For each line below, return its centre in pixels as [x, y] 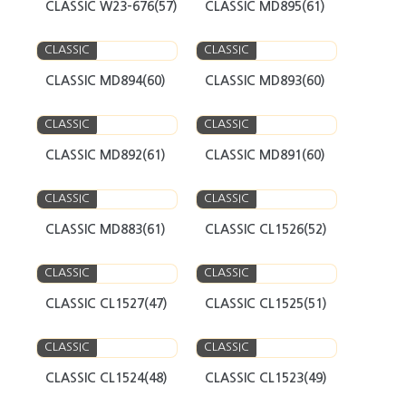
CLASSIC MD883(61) [106, 229]
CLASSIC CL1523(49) [266, 378]
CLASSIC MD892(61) [106, 155]
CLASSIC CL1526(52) [266, 229]
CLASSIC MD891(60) [265, 155]
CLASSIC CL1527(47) [106, 304]
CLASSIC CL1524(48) [106, 378]
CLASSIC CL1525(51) [266, 304]
